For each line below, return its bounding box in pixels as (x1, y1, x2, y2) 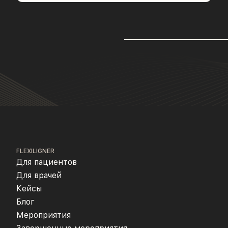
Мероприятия (16, 210, 71, 220)
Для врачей (16, 170, 62, 180)
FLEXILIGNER (16, 147, 54, 155)
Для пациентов (16, 157, 77, 167)
